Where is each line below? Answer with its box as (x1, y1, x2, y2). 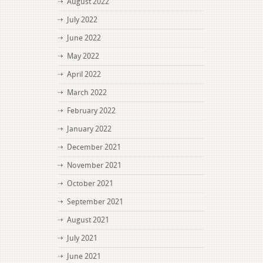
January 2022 (67, 124, 112, 133)
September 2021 (67, 197, 123, 206)
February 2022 (67, 106, 116, 115)
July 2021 (67, 234, 97, 242)
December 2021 (67, 143, 121, 151)
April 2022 (67, 70, 101, 79)
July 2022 (67, 15, 97, 24)
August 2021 (67, 215, 109, 224)
